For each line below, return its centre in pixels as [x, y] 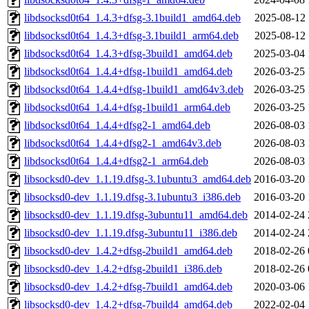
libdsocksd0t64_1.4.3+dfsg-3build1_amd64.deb [128, 54]
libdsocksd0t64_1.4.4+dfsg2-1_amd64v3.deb [123, 143]
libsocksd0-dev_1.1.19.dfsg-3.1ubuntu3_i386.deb [132, 197]
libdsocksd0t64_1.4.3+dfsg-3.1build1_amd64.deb [132, 18]
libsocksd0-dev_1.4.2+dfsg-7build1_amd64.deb [128, 287]
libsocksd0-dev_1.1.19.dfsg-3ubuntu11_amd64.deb [136, 215]
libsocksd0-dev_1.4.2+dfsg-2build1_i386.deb [123, 269]
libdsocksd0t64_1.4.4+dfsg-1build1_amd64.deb [128, 72]
